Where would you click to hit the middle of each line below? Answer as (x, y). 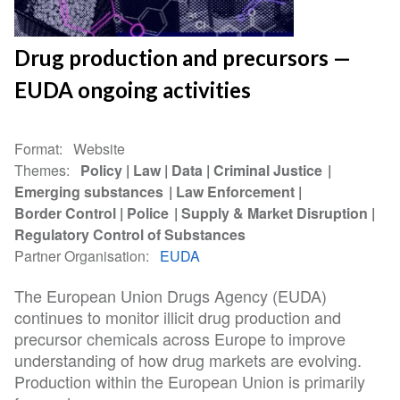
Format (37, 148)
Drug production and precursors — (183, 57)
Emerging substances (90, 191)
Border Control (66, 212)
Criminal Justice (269, 170)
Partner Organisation (80, 255)
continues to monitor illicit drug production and (178, 317)
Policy (102, 170)
